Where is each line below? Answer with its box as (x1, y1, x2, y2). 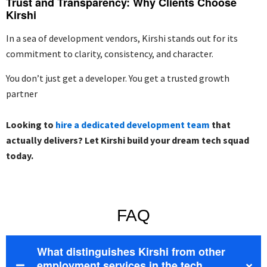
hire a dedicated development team (55, 119, 210, 131)
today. (6, 150, 33, 162)
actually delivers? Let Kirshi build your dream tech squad (6, 134, 249, 147)
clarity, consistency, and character (74, 48, 212, 60)
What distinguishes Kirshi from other (37, 244, 225, 260)
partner (6, 88, 38, 100)
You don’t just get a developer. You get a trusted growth (6, 72, 229, 85)
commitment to (6, 48, 73, 60)
